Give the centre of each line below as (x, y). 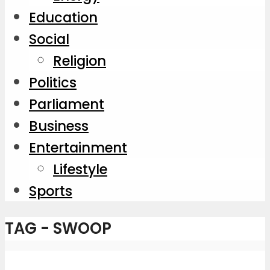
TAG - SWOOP (58, 228)
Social (49, 39)
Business (59, 126)
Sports (51, 191)
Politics (53, 82)
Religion (80, 61)
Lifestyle (80, 169)
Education (63, 17)
